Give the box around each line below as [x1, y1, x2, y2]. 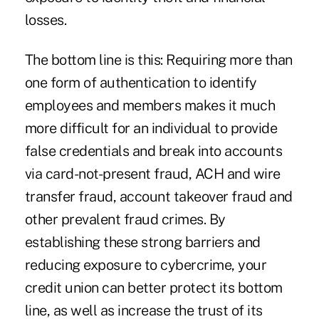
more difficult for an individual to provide [24, 120, 278, 137]
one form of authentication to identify [24, 74, 257, 92]
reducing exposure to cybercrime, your [24, 256, 267, 274]
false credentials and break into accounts [24, 142, 283, 160]
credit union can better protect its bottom [24, 279, 283, 297]
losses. [24, 11, 67, 29]
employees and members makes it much [24, 97, 276, 115]
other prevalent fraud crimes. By [24, 211, 226, 229]
